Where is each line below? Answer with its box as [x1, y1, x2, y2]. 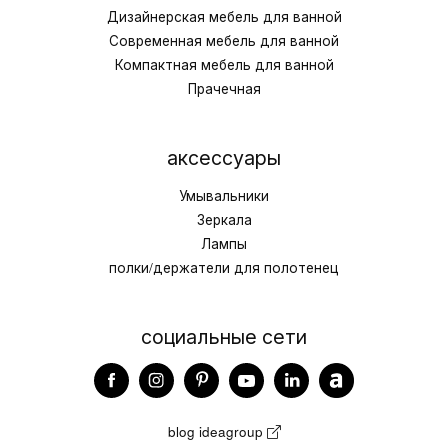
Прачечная [187, 78, 261, 98]
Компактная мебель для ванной [114, 54, 334, 74]
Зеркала [196, 209, 252, 229]
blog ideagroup [167, 421, 267, 441]
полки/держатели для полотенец [109, 257, 339, 277]
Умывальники [179, 185, 269, 205]
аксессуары [167, 142, 281, 171]
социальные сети [141, 321, 307, 350]
